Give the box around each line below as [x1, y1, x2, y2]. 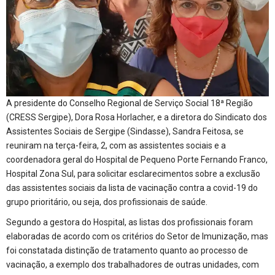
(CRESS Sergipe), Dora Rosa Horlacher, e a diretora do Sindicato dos [6, 112, 267, 122]
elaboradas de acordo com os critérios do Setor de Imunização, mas [6, 231, 268, 241]
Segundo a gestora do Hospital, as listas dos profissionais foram [6, 217, 253, 227]
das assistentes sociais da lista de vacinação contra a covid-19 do [6, 182, 258, 193]
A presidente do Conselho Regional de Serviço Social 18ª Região [6, 98, 253, 108]
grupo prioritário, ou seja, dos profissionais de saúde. [6, 196, 207, 207]
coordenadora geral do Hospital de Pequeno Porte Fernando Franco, [6, 154, 268, 165]
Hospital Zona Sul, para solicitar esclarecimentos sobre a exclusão [6, 168, 260, 179]
